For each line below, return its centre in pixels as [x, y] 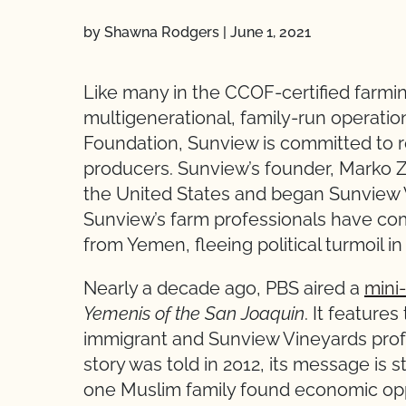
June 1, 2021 [271, 32]
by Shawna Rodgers [151, 32]
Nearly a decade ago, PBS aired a [224, 288]
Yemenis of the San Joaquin [194, 314]
